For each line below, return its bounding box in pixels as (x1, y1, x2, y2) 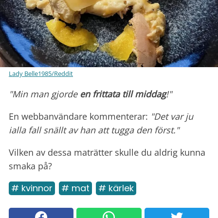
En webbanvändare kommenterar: (9, 110, 150, 122)
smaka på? (9, 160, 52, 172)
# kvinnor (11, 182, 53, 194)
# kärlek (98, 182, 134, 194)
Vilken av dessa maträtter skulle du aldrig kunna (9, 146, 205, 158)
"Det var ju (150, 110, 193, 122)
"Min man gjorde (9, 88, 80, 100)
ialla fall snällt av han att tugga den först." (9, 124, 179, 136)
